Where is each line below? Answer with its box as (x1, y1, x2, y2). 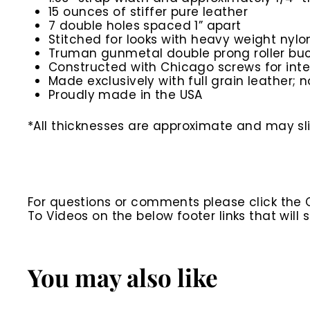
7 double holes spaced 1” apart (48, 17, 241, 35)
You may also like (28, 261, 218, 294)
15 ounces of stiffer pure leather (48, 3, 248, 21)
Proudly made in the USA (48, 86, 203, 104)
